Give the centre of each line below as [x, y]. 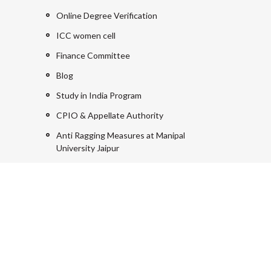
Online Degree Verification [107, 15]
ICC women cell [86, 35]
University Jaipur [88, 148]
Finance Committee [93, 55]
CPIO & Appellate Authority [110, 115]
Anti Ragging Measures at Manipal [121, 135]
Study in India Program [99, 95]
